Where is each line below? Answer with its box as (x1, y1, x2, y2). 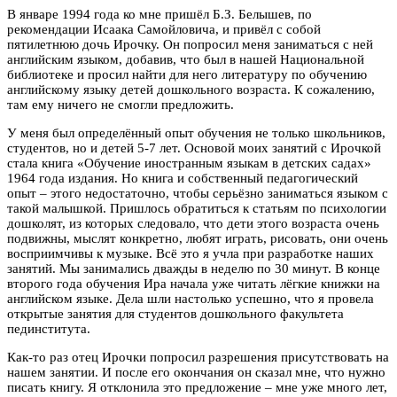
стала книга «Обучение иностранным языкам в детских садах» (7, 156, 371, 171)
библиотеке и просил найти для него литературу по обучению (7, 67, 367, 82)
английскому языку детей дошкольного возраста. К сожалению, (7, 82, 375, 97)
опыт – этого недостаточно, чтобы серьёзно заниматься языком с (7, 186, 388, 201)
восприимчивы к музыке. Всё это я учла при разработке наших (7, 246, 374, 261)
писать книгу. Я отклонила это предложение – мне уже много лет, (7, 380, 387, 395)
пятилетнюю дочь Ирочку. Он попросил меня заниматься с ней (7, 37, 373, 52)
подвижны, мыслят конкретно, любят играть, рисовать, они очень (7, 231, 388, 246)
